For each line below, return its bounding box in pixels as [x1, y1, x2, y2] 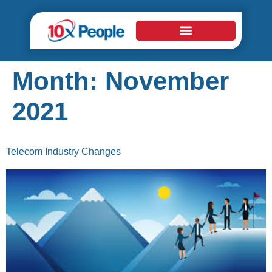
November [105, 66, 229, 95]
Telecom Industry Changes [6, 146, 121, 157]
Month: [12, 66, 105, 95]
